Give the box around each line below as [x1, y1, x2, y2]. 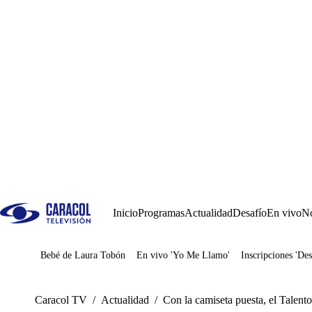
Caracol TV [35, 294, 87, 306]
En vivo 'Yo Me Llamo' [136, 250, 230, 260]
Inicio [113, 207, 138, 219]
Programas [138, 207, 185, 219]
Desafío [233, 207, 267, 219]
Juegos [61, 254, 91, 266]
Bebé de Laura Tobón [40, 250, 125, 260]
